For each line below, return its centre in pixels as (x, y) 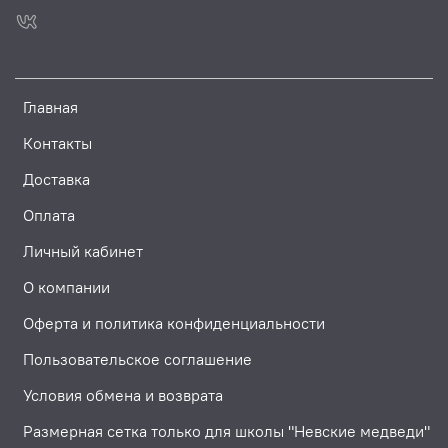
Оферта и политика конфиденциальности (174, 323)
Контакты (57, 143)
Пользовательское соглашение (137, 359)
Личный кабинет (83, 251)
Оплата (49, 215)
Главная (50, 107)
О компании (66, 287)
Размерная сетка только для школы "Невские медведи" (226, 431)
